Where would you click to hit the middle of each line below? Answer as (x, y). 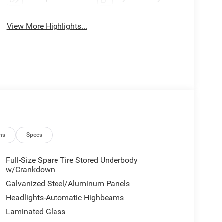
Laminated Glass (35, 212)
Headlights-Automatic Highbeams (65, 198)
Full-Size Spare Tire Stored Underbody (72, 160)
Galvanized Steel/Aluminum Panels (68, 184)
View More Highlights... (47, 26)
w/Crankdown (30, 170)
